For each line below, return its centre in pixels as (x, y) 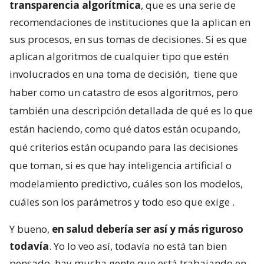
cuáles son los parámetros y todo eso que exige (120, 202)
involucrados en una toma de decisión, (100, 74)
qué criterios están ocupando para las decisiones (124, 147)
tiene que (216, 74)
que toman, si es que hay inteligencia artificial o (121, 166)
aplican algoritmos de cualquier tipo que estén (119, 57)
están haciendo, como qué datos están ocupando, (125, 129)
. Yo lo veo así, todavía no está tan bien (138, 246)
